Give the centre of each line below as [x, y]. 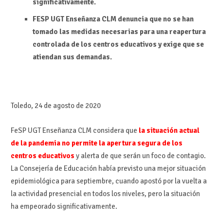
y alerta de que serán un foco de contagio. [140, 155]
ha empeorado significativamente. [64, 206]
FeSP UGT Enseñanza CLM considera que [74, 130]
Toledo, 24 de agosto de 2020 [55, 106]
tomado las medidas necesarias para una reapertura [119, 31]
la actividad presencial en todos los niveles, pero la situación [105, 193]
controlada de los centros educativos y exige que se [118, 44]
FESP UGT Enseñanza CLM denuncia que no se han [113, 19]
